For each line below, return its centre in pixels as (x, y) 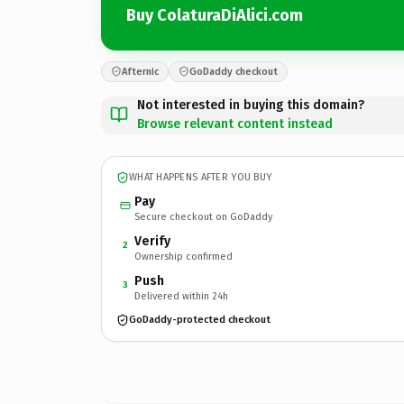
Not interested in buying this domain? (251, 105)
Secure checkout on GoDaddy (203, 216)
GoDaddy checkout (234, 71)
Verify (152, 241)
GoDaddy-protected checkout (200, 320)
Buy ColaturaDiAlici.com (215, 15)
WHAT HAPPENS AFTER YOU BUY (201, 177)
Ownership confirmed (184, 256)
